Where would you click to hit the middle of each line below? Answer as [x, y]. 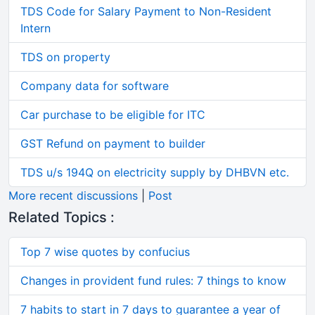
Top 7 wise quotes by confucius [105, 252]
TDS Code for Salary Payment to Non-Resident [146, 11]
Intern [36, 28]
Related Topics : [62, 218]
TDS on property [65, 57]
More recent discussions [73, 195]
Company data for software [95, 85]
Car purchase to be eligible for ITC [113, 114]
